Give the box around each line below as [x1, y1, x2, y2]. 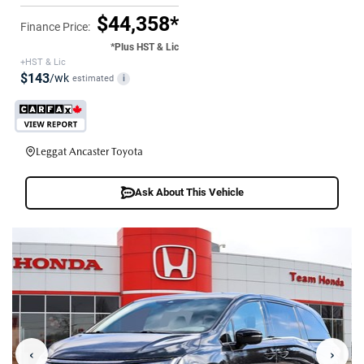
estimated [72, 72, 114, 84]
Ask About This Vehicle [134, 186, 244, 198]
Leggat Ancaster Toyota [36, 145, 143, 158]
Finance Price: [20, 19, 90, 33]
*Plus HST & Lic [110, 41, 179, 53]
